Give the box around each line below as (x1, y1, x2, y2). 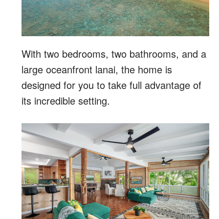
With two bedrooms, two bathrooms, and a (22, 46, 206, 61)
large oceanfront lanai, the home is (22, 62, 172, 76)
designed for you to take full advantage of (22, 78, 201, 92)
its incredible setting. (22, 93, 110, 108)
